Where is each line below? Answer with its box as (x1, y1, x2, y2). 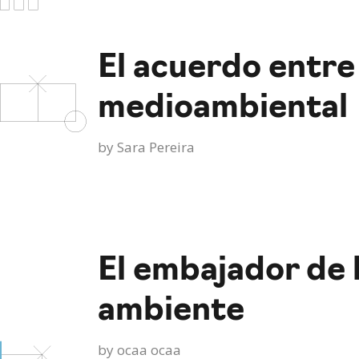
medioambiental (98, 93, 348, 125)
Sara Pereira (117, 138, 195, 156)
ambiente (98, 296, 244, 328)
